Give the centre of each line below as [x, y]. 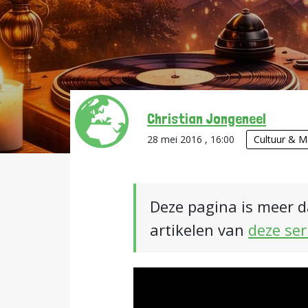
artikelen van [199, 230]
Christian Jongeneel [207, 118]
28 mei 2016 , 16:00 [192, 139]
